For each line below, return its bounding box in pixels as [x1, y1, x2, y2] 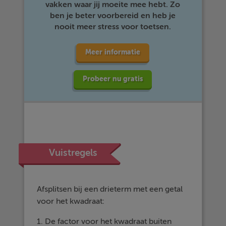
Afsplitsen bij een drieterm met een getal [37, 184, 183, 194]
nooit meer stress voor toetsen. [54, 22, 172, 31]
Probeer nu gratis [83, 74, 143, 83]
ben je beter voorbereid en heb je [50, 11, 176, 20]
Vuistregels [49, 147, 98, 158]
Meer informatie [85, 47, 141, 56]
